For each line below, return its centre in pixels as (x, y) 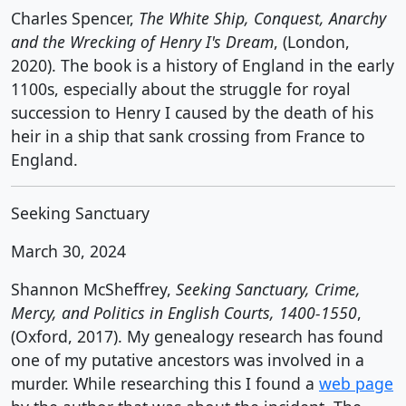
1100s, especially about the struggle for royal (181, 89)
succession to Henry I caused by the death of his (192, 112)
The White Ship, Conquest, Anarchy (262, 18)
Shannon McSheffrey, (93, 289)
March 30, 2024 (68, 251)
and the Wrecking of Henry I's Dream (142, 42)
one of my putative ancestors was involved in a (188, 360)
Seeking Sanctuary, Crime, (268, 289)
